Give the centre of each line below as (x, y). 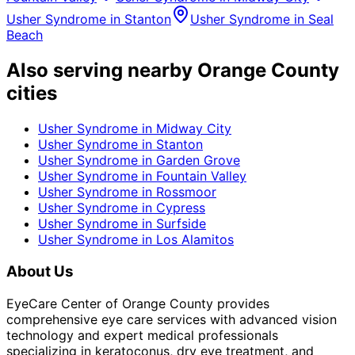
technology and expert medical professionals (142, 335)
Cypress (181, 208)
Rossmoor (186, 192)
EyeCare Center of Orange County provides (138, 303)
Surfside (181, 224)
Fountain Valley (201, 176)
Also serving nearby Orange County (173, 71)
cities (32, 94)
